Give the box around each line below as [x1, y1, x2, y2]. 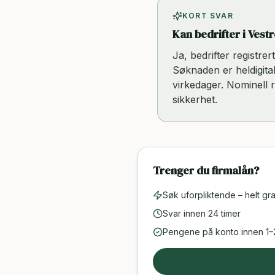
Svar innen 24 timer [163, 208, 241, 219]
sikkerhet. [172, 93, 217, 106]
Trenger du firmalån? [153, 163, 259, 178]
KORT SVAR [182, 11, 233, 20]
